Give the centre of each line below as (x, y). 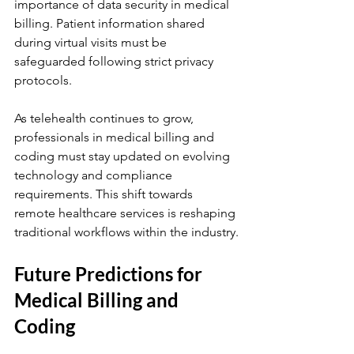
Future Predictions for (110, 274)
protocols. (43, 80)
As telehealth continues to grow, (105, 118)
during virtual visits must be (92, 42)
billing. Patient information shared (111, 23)
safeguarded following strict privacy (115, 61)
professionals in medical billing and (116, 137)
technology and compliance (95, 175)
